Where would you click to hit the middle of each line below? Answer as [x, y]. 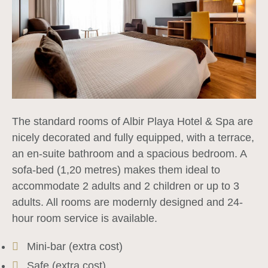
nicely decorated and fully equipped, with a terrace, [133, 137]
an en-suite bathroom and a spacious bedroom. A [129, 153]
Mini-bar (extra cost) [75, 246]
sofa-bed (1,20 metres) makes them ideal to [116, 170]
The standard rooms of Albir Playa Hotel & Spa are [133, 121]
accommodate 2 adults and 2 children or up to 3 [126, 186]
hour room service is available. [85, 218]
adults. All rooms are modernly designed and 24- [127, 202]
